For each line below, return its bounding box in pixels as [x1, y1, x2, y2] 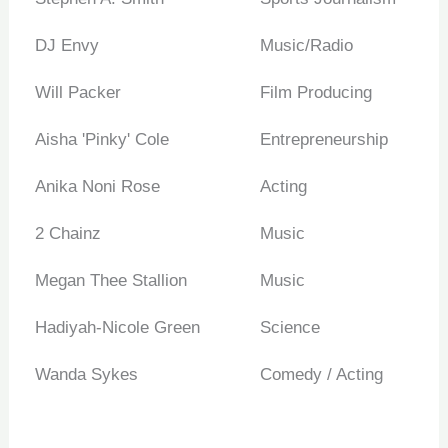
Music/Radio [259, 36, 353, 56]
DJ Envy [34, 36, 99, 56]
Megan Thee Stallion [34, 271, 187, 291]
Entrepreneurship [259, 130, 388, 150]
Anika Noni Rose [34, 177, 160, 197]
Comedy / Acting [259, 365, 383, 385]
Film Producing [259, 83, 372, 103]
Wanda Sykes [34, 365, 138, 385]
